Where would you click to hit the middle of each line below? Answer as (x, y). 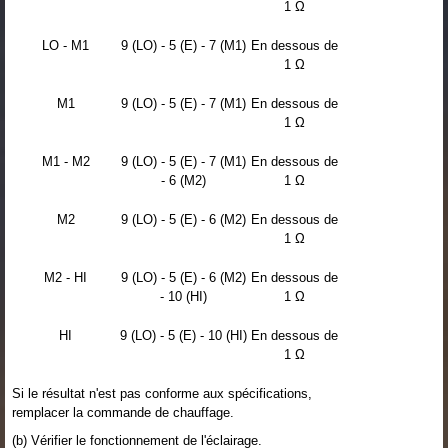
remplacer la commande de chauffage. (123, 412)
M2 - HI (65, 277)
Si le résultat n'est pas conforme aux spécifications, (162, 393)
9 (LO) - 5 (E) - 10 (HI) (183, 335)
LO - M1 (65, 45)
